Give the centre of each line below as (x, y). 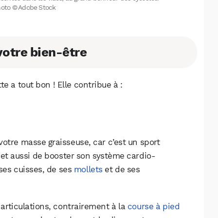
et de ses (121, 170)
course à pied (154, 207)
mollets (88, 170)
